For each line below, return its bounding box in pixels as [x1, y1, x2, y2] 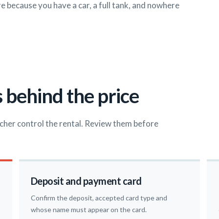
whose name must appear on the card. [30, 205, 147, 214]
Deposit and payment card [30, 175, 142, 187]
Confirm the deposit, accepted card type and [30, 194, 167, 202]
